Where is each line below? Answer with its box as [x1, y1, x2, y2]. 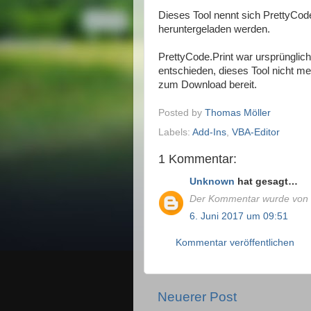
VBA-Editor [232, 126, 280, 137]
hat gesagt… [235, 176, 298, 187]
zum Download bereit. [158, 79, 257, 90]
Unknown [190, 176, 235, 187]
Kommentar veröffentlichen [176, 237, 294, 248]
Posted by [158, 107, 205, 118]
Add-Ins [192, 126, 226, 137]
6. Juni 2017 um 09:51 [190, 210, 288, 221]
